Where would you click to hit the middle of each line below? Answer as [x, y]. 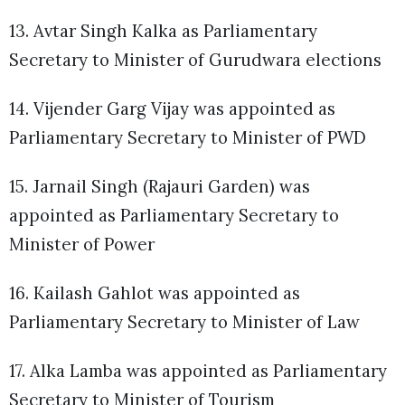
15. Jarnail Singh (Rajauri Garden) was [160, 186]
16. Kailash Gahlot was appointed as [155, 293]
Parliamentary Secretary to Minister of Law [187, 322]
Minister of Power [84, 244]
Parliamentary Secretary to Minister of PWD [190, 137]
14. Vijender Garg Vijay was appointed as [172, 108]
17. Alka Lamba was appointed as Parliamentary [198, 371]
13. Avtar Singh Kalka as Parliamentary [163, 30]
